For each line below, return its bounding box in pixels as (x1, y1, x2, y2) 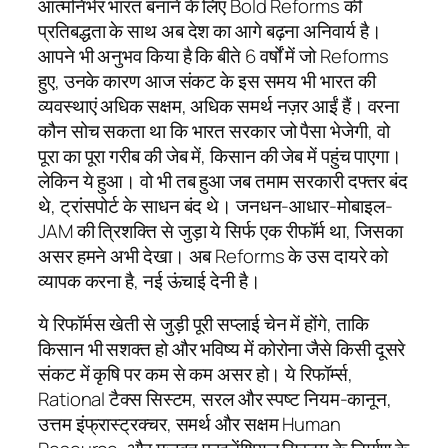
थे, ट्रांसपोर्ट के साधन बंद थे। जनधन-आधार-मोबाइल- (38, 192, 393, 219)
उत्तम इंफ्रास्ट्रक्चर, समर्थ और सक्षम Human (38, 411, 341, 438)
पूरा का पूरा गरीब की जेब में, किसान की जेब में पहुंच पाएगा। (38, 142, 403, 169)
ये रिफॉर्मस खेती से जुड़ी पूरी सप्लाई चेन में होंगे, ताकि (38, 311, 369, 338)
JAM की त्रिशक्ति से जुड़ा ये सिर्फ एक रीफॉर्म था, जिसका (38, 217, 403, 244)
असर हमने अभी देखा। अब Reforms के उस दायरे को (38, 242, 389, 269)
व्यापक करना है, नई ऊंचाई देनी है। (38, 267, 261, 294)
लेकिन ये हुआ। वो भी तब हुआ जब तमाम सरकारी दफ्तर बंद (38, 167, 409, 194)
